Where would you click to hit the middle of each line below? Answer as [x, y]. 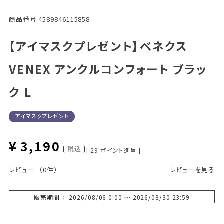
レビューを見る [192, 169]
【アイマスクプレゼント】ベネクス [98, 46]
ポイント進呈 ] [121, 150]
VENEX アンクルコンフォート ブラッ [108, 69]
